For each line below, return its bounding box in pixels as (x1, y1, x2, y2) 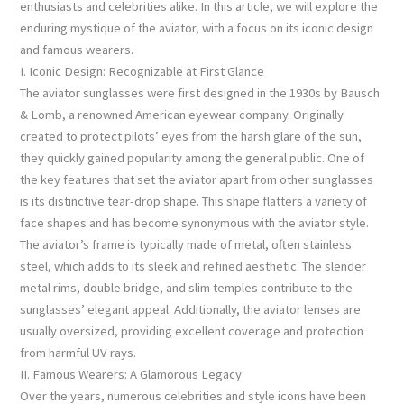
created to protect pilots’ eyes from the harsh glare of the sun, (20, 127, 363, 144)
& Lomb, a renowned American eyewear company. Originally (20, 106, 344, 123)
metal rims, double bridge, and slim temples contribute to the (20, 279, 353, 296)
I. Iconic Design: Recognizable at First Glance (20, 62, 265, 79)
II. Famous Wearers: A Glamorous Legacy (20, 365, 243, 382)
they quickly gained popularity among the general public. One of (20, 149, 365, 166)
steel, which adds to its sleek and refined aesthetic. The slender (20, 257, 367, 274)
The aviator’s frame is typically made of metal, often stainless (20, 235, 353, 252)
